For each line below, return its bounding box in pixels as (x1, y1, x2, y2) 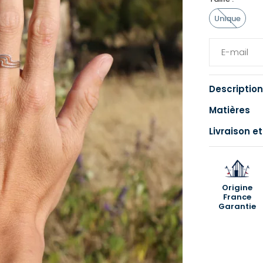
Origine (221, 181, 252, 193)
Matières (208, 104, 250, 117)
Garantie (218, 200, 256, 212)
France (222, 191, 251, 203)
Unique (214, 12, 241, 24)
